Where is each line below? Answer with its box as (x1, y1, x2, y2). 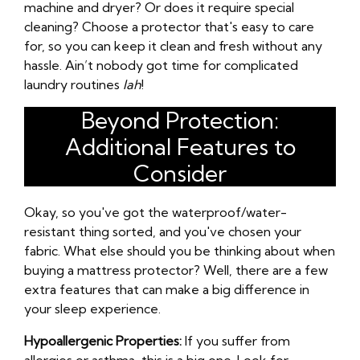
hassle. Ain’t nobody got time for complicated (24, 57, 298, 74)
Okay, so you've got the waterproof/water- (24, 204, 287, 221)
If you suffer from (182, 333, 290, 350)
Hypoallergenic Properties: (24, 333, 182, 350)
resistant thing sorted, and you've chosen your (24, 223, 301, 240)
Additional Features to (64, 133, 296, 162)
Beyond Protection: (81, 106, 279, 135)
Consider (133, 159, 227, 188)
